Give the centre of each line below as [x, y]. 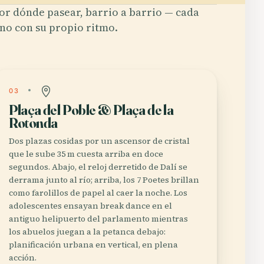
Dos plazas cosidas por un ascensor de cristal [99, 141]
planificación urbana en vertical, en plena [93, 245]
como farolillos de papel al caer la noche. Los [98, 193]
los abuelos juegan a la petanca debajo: [87, 232]
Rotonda [33, 123]
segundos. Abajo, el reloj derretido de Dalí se [98, 167]
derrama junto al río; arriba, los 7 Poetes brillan [104, 180]
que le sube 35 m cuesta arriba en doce [86, 154]
